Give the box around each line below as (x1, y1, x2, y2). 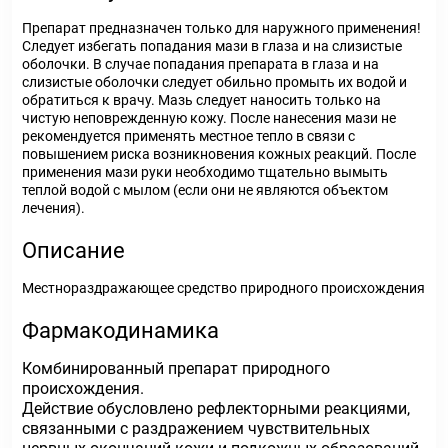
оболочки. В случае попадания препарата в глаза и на (22, 56, 379, 72)
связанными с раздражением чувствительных (22, 419, 370, 438)
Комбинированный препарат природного (22, 359, 330, 378)
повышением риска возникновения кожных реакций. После (22, 146, 416, 162)
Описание (22, 238, 125, 263)
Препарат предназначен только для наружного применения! (22, 20, 421, 36)
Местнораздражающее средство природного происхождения (22, 280, 425, 296)
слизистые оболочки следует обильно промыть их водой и (22, 74, 407, 90)
